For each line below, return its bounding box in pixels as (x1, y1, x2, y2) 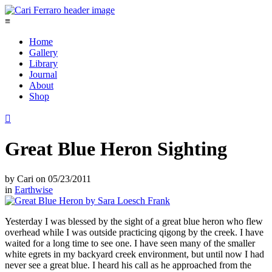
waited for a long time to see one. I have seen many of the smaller (5, 237, 255, 248)
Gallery (29, 47, 58, 58)
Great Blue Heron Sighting (5, 138, 227, 160)
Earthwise (15, 184, 53, 195)
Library (29, 58, 58, 69)
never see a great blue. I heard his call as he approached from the (5, 259, 251, 270)
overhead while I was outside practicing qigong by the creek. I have (5, 226, 263, 237)
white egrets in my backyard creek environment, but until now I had (5, 248, 264, 259)
